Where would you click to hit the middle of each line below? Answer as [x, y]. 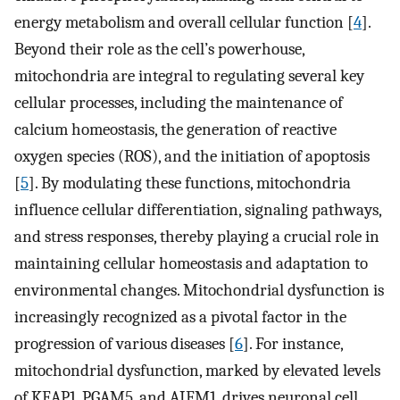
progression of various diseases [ [125, 343]
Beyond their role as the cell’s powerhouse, [159, 49]
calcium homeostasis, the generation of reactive [175, 129]
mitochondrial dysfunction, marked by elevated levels [197, 370]
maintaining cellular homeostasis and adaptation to [191, 263]
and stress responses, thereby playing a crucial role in [197, 236]
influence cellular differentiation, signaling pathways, [198, 209]
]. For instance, [293, 343]
